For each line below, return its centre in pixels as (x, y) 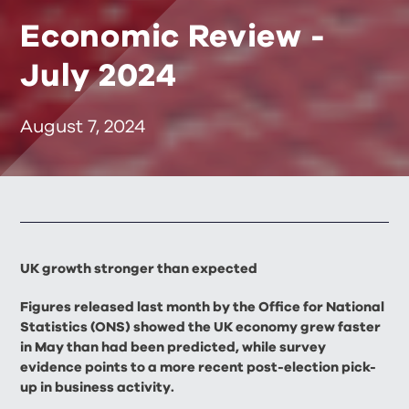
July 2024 (99, 76)
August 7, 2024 (83, 126)
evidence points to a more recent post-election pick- (199, 367)
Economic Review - (173, 37)
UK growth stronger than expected (139, 268)
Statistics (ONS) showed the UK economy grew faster (201, 327)
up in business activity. (98, 387)
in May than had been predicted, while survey (173, 347)
